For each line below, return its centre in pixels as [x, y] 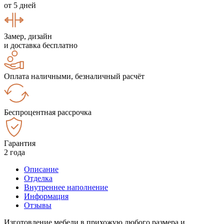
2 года [14, 152]
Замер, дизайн [28, 36]
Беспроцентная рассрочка [48, 112]
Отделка [38, 178]
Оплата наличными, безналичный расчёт [74, 76]
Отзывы [38, 205]
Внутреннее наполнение [66, 187]
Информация [46, 196]
